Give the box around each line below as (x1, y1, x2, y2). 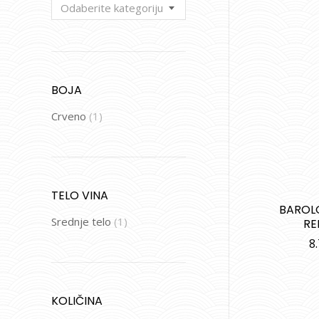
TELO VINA (51, 187, 108, 204)
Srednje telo (51, 214, 111, 229)
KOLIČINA (51, 293, 103, 309)
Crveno (51, 109, 86, 123)
